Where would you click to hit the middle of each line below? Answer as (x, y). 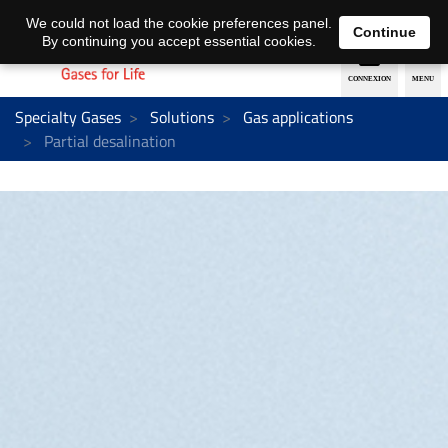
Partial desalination (108, 140)
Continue (384, 31)
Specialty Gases (68, 116)
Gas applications (298, 116)
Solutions (182, 116)
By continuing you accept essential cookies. (178, 41)
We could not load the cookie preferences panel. (178, 23)
